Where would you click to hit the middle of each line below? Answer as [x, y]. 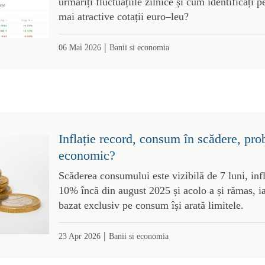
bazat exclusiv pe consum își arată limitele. [151, 205]
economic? [87, 155]
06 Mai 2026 [80, 47]
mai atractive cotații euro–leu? [123, 16]
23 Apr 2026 [79, 236]
